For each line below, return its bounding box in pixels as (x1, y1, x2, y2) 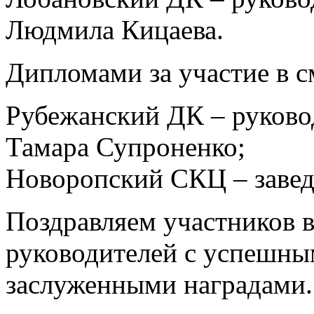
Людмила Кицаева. (6, 14, 224, 45)
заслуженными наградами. (6, 268, 313, 299)
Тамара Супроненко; (6, 131, 245, 162)
